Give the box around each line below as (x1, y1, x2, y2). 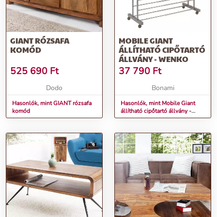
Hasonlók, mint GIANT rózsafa (12, 99, 92, 108)
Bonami (151, 83, 174, 93)
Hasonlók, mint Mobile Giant (121, 99, 195, 108)
